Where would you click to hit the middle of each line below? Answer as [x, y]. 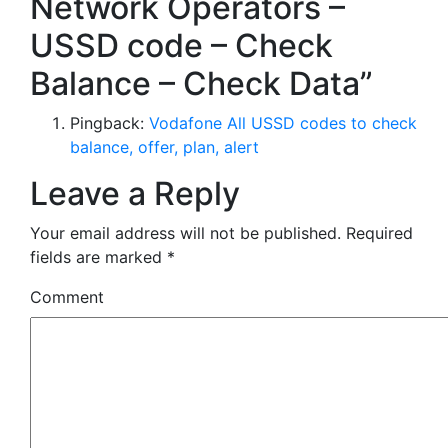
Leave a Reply [135, 193]
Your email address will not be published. [185, 232]
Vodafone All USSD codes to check [283, 122]
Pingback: [109, 122]
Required [377, 232]
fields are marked [98, 256]
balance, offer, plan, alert [164, 146]
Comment [67, 296]
